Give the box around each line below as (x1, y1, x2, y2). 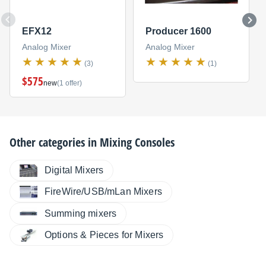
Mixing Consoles (100, 134, 175, 151)
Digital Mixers (45, 165, 104, 176)
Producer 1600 (145, 26, 211, 37)
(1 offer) (56, 79, 82, 88)
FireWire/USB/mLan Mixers (45, 186, 162, 197)
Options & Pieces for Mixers (45, 229, 164, 240)
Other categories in (9, 134, 100, 151)
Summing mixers (45, 208, 117, 218)
